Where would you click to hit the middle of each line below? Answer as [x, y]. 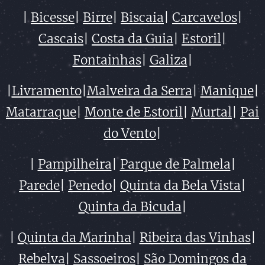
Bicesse [53, 18]
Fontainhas [107, 61]
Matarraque [41, 113]
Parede [39, 186]
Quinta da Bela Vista [180, 186]
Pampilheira [75, 165]
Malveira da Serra [139, 91]
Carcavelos [205, 18]
